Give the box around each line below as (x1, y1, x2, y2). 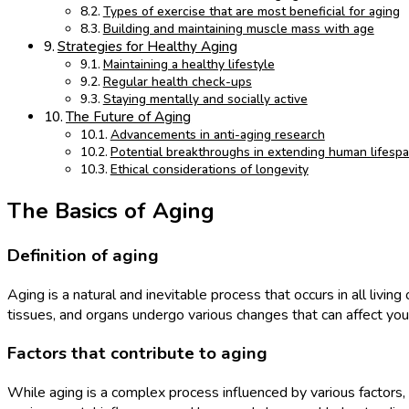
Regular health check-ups (102, 73, 252, 91)
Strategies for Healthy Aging (58, 37, 238, 57)
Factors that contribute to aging (7, 341, 267, 366)
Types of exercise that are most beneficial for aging (102, 3, 400, 21)
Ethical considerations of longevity (110, 161, 309, 179)
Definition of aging (7, 244, 159, 267)
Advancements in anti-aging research (110, 126, 325, 144)
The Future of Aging (66, 108, 192, 127)
